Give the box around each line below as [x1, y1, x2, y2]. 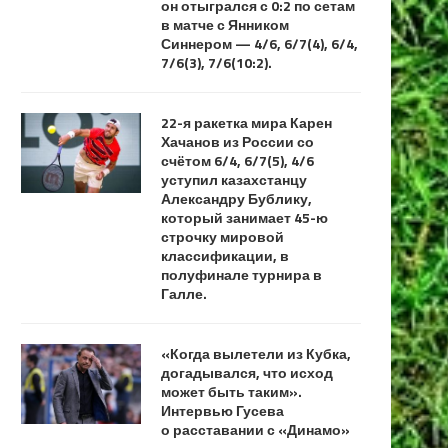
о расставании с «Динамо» [161, 418, 350, 440]
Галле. [161, 282, 207, 304]
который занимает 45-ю [161, 206, 328, 228]
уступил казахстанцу [161, 168, 307, 190]
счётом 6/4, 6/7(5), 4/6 [161, 149, 314, 171]
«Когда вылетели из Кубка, [161, 342, 351, 364]
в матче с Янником [161, 13, 289, 35]
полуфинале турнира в [161, 263, 322, 285]
